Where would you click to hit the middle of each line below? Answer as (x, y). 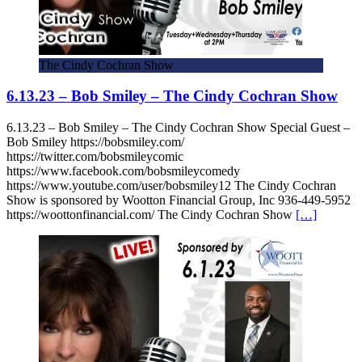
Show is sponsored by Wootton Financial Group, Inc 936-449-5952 (179, 200)
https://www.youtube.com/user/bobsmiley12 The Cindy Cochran (171, 186)
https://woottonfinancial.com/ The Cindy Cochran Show (151, 215)
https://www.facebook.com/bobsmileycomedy (123, 171)
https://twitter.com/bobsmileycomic (95, 157)
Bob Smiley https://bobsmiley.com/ (95, 142)
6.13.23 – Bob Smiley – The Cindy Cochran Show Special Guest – (178, 128)
